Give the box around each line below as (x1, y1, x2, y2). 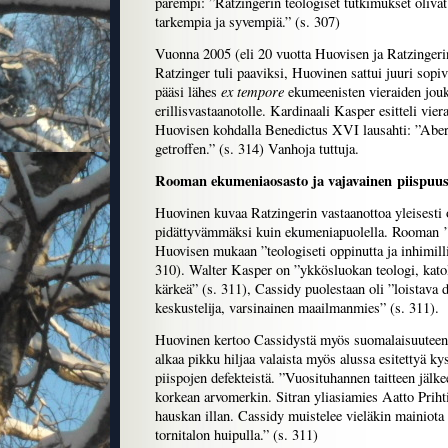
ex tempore (221, 81, 284, 102)
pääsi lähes (155, 82, 221, 102)
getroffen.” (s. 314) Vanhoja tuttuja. (155, 139, 359, 159)
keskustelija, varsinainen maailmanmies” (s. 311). (155, 298, 439, 318)
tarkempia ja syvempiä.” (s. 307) (155, 12, 340, 32)
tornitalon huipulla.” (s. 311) (155, 425, 318, 445)
